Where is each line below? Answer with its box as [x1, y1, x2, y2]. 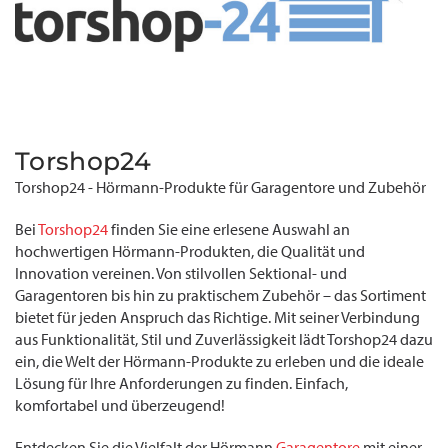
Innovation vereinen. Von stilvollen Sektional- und [15, 264, 347, 284]
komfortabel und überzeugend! [15, 396, 225, 416]
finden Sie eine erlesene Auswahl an [108, 220, 350, 240]
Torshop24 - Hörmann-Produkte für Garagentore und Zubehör [15, 178, 426, 198]
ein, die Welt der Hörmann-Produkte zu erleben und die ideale [15, 352, 424, 372]
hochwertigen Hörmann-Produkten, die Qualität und [15, 242, 365, 262]
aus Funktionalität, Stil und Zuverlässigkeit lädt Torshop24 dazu [15, 330, 433, 350]
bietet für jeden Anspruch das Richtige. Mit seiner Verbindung [15, 308, 420, 328]
